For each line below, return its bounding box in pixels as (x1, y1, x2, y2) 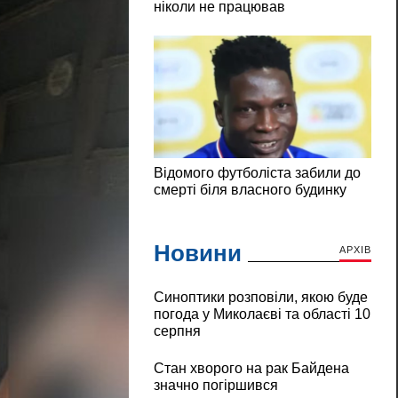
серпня (153, 323, 201, 339)
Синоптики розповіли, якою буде (153, 290, 368, 306)
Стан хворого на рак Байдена (153, 361, 349, 377)
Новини (153, 240, 242, 267)
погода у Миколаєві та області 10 (153, 306, 370, 322)
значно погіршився (153, 378, 278, 394)
